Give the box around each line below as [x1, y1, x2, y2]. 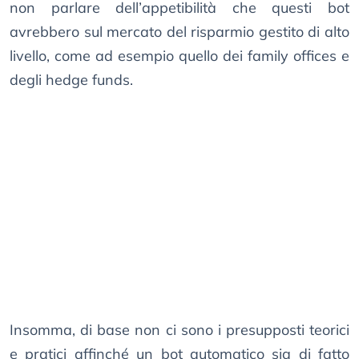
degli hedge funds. [10, 71, 133, 90]
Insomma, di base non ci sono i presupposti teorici [10, 321, 349, 340]
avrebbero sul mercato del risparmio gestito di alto [10, 22, 349, 42]
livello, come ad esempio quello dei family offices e [10, 46, 349, 66]
